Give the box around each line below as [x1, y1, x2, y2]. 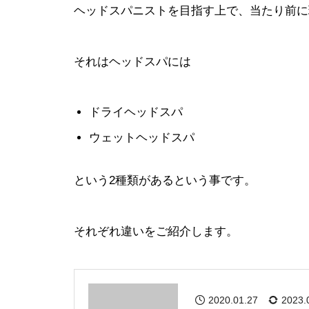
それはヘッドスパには [74, 55, 191, 69]
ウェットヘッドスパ [89, 131, 195, 145]
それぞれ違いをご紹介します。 [74, 225, 238, 239]
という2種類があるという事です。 [74, 174, 256, 188]
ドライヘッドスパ [89, 106, 183, 119]
